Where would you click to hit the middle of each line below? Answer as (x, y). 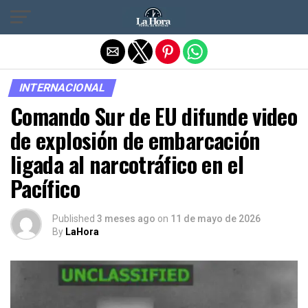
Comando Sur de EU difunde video (154, 116)
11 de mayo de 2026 (216, 219)
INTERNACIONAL (62, 88)
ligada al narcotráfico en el (127, 164)
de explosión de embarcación (135, 140)
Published (74, 219)
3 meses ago (126, 219)
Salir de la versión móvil (154, 16)
